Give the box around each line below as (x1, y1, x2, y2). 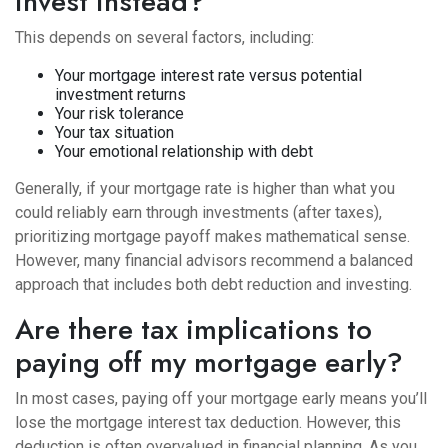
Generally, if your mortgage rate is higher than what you (15, 179, 395, 198)
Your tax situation (55, 123, 174, 142)
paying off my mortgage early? (15, 342, 403, 383)
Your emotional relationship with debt (55, 142, 313, 161)
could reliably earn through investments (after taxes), (15, 203, 382, 222)
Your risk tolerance (55, 104, 184, 123)
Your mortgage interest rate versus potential (55, 66, 362, 85)
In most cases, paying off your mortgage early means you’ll (15, 389, 427, 408)
